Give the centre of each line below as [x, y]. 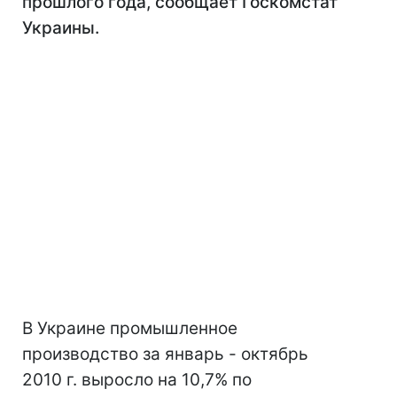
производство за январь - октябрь [165, 354]
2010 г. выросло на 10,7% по [137, 380]
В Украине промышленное [130, 328]
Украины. [61, 28]
